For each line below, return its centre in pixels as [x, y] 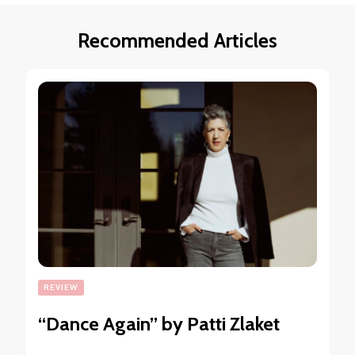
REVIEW [61, 288]
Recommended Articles [177, 41]
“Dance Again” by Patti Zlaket [159, 324]
